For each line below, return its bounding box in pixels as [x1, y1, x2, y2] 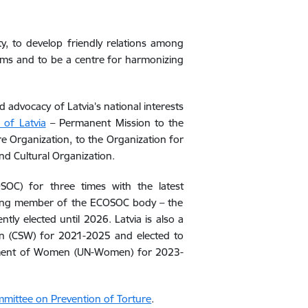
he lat [141, 179, 170, 192]
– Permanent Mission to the [45, 116, 184, 129]
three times [49, 179, 106, 192]
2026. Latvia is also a [80, 212, 184, 225]
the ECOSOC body [67, 196, 159, 209]
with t [105, 179, 142, 192]
